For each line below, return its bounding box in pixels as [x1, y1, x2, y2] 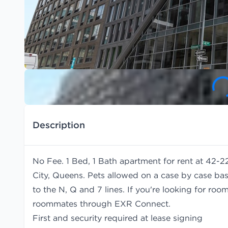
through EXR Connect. [77, 198, 170, 209]
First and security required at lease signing [33, 213, 203, 223]
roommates [33, 198, 77, 209]
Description [33, 119, 85, 131]
